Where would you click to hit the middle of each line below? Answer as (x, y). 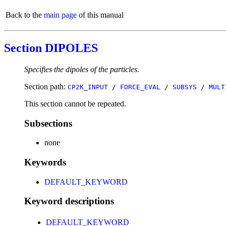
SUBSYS (185, 87)
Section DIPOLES (51, 48)
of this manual (100, 15)
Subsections (48, 123)
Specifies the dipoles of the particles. (82, 69)
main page (60, 15)
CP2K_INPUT (88, 87)
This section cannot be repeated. (75, 103)
